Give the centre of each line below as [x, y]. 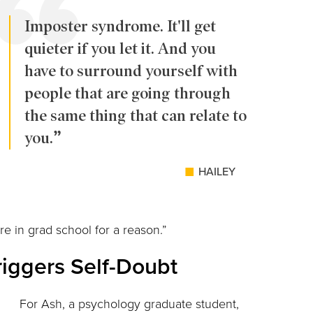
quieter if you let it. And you [120, 49]
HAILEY [217, 172]
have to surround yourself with [131, 71]
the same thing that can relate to [136, 116]
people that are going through [128, 94]
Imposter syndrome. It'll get [120, 27]
